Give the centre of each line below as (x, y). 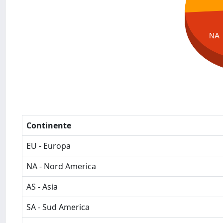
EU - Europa (49, 146)
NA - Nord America (61, 166)
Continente (49, 125)
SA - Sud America (58, 207)
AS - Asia (42, 187)
